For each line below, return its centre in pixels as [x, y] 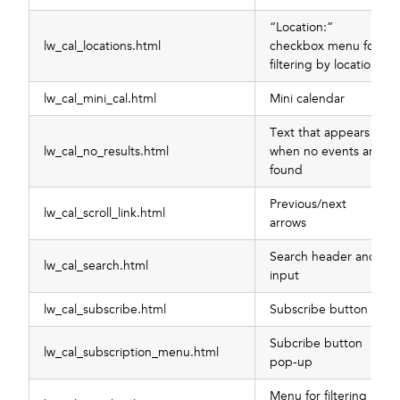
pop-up [291, 362]
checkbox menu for [324, 46]
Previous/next [308, 204]
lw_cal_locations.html [102, 46]
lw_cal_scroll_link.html [104, 212]
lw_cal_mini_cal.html [100, 98]
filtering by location [324, 64]
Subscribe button [319, 309]
